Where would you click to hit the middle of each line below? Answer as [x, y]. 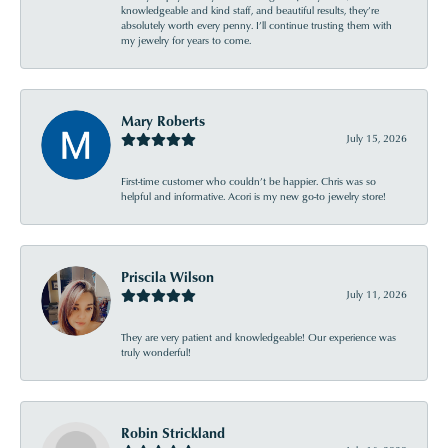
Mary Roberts [163, 120]
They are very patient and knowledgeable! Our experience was [258, 336]
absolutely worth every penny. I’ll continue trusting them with [256, 24]
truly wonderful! [156, 351]
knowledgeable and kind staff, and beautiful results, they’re [250, 9]
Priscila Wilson [167, 276]
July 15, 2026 [376, 137]
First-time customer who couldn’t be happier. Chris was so [248, 180]
